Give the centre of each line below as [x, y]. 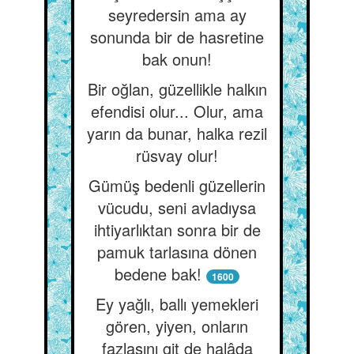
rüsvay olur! [177, 155]
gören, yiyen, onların [177, 326]
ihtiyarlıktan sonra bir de [177, 230]
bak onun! [177, 59]
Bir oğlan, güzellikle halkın [177, 89]
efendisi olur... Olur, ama [177, 111]
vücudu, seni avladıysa [177, 207]
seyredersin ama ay [177, 15]
